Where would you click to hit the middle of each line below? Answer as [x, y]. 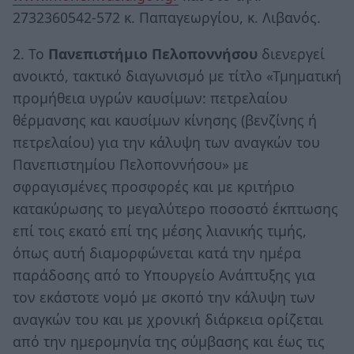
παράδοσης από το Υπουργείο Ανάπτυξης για [164, 275]
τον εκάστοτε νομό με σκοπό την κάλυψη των [164, 297]
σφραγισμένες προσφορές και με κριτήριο [154, 186]
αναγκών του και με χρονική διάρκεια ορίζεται [168, 319]
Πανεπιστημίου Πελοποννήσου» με [131, 164]
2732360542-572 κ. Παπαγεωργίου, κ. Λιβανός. [167, 18]
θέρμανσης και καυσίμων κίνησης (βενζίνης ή [165, 120]
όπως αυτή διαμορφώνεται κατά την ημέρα [157, 252]
